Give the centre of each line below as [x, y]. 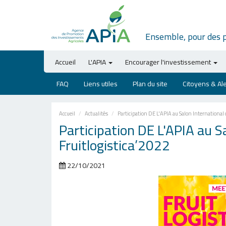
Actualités [96, 114]
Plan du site [150, 84]
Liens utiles [101, 84]
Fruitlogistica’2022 [115, 145]
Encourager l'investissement [168, 62]
